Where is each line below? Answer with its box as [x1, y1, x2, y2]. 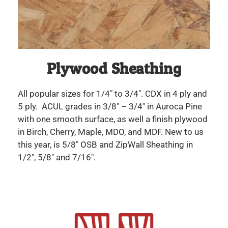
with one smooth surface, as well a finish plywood [18, 113, 208, 124]
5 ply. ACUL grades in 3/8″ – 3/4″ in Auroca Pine [18, 101, 202, 111]
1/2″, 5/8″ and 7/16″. [18, 152, 96, 162]
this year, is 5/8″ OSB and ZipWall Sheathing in [18, 139, 193, 150]
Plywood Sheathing [46, 59, 182, 77]
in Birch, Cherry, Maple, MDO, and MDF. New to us [18, 126, 204, 137]
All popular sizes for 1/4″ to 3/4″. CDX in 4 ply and [18, 88, 207, 99]
